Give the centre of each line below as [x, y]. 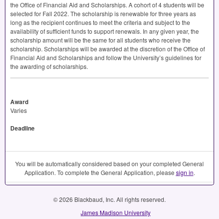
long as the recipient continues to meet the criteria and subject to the [100, 22]
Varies [19, 110]
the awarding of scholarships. [49, 66]
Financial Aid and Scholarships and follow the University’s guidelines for [106, 58]
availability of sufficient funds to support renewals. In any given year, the [105, 31]
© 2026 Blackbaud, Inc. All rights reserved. [109, 199]
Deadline [22, 128]
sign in [185, 173]
